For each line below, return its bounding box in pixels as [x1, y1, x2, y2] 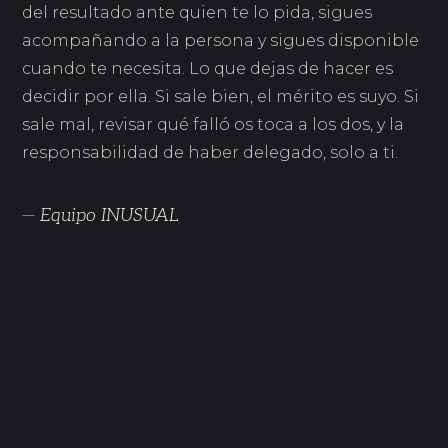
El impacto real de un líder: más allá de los [24, 372, 357, 392]
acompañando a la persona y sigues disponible [22, 31, 420, 51]
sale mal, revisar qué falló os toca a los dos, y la [22, 115, 405, 135]
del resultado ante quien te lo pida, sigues [22, 3, 373, 23]
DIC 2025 [24, 351, 85, 366]
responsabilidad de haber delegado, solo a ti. [22, 143, 399, 163]
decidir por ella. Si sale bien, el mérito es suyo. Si [22, 87, 420, 107]
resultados [24, 394, 108, 414]
